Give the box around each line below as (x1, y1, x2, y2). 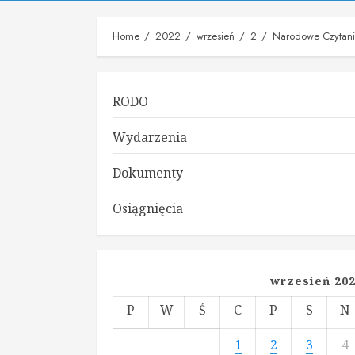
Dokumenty (113, 164, 184, 181)
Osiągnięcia (113, 200, 184, 217)
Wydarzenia (113, 128, 188, 146)
